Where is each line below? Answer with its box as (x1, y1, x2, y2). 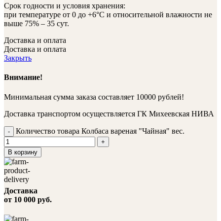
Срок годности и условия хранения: (4, 1, 125, 10)
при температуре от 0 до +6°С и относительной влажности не (4, 10, 212, 19)
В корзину (8, 148, 37, 156)
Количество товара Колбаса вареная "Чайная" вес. (16, 126, 184, 135)
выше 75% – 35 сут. (4, 19, 69, 28)
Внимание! (4, 73, 42, 82)
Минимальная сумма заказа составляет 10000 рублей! (4, 92, 184, 101)
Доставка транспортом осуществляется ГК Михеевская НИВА (4, 109, 214, 118)
